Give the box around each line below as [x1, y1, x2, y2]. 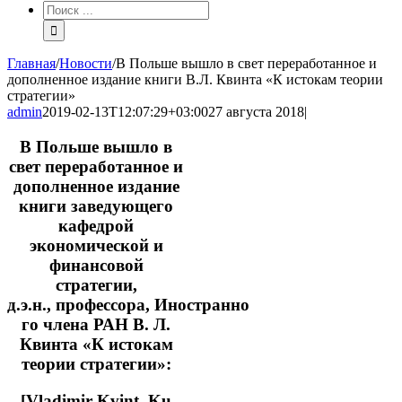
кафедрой [58, 216, 135, 236]
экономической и [29, 236, 163, 256]
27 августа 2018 [208, 104, 304, 120]
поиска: [42, 16, 89, 32]
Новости [59, 56, 112, 72]
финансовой [48, 256, 144, 275]
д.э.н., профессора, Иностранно [7, 295, 249, 315]
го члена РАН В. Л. [22, 315, 171, 335]
